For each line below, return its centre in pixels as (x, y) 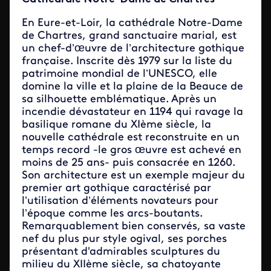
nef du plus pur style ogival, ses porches (124, 239)
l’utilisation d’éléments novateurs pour (120, 201)
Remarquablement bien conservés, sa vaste (134, 226)
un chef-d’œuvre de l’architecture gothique (133, 48)
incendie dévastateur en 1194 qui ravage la (132, 112)
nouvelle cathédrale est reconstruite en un (131, 137)
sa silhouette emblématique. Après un (119, 99)
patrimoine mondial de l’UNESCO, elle (119, 74)
